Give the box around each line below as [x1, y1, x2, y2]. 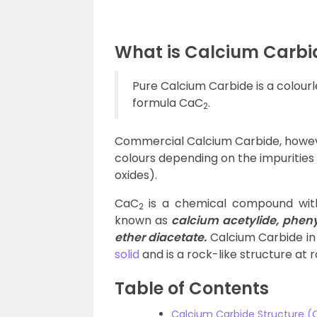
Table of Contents [115, 277, 269, 300]
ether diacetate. [115, 229, 207, 246]
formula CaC [132, 95, 203, 111]
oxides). [115, 167, 157, 183]
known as [115, 212, 171, 229]
